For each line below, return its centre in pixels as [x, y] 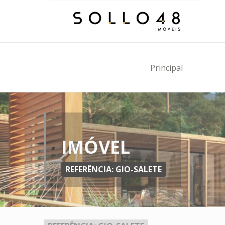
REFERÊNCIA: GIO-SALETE [114, 169]
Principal [166, 68]
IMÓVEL [96, 147]
